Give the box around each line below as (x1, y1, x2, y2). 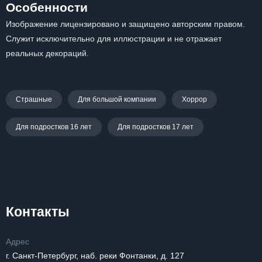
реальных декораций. (6, 49, 89, 58)
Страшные (16, 95, 52, 104)
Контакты (6, 204, 70, 219)
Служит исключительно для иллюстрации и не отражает (6, 34, 222, 43)
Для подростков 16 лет (16, 123, 92, 131)
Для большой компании (78, 95, 156, 104)
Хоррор (182, 95, 207, 104)
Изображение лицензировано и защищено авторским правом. (6, 19, 245, 29)
